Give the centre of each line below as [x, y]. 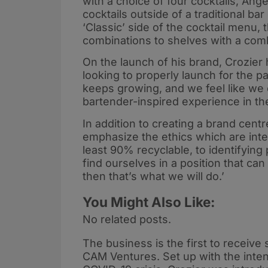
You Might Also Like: [149, 202]
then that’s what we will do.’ [153, 176]
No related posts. [127, 219]
